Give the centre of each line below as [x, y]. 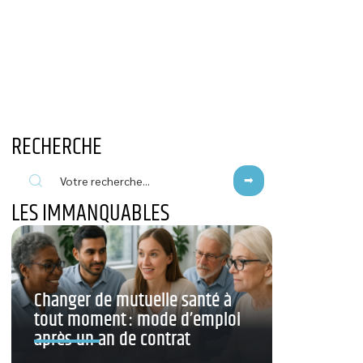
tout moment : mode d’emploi [137, 320]
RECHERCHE [57, 147]
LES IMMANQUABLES [90, 214]
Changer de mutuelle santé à [133, 301]
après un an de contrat [112, 340]
